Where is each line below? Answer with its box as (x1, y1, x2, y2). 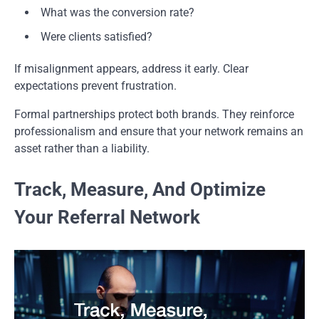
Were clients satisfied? (41, 29, 152, 43)
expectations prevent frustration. (14, 78, 177, 93)
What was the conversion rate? (41, 5, 194, 19)
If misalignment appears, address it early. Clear (14, 61, 249, 75)
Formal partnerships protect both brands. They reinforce (14, 107, 294, 121)
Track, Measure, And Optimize (14, 178, 266, 200)
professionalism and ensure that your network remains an (14, 124, 303, 138)
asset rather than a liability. (14, 141, 150, 155)
